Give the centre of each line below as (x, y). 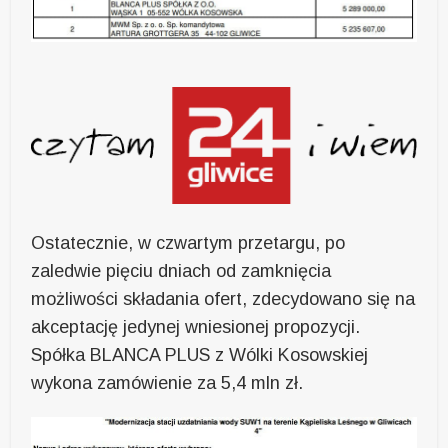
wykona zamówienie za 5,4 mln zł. (167, 383)
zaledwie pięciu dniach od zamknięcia (181, 271)
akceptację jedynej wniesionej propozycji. (196, 327)
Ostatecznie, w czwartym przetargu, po (188, 243)
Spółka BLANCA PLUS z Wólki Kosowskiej (200, 355)
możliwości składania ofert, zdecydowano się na (223, 299)
